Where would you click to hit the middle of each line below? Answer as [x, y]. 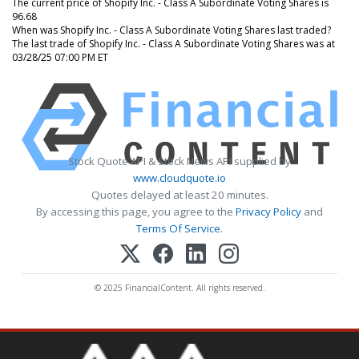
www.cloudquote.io [179, 177]
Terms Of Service [178, 228]
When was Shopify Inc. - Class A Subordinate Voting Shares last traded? [171, 30]
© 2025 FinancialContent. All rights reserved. [179, 287]
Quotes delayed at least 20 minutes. [179, 194]
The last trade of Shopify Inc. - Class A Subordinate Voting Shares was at [173, 43]
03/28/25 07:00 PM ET [60, 57]
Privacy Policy [268, 211]
